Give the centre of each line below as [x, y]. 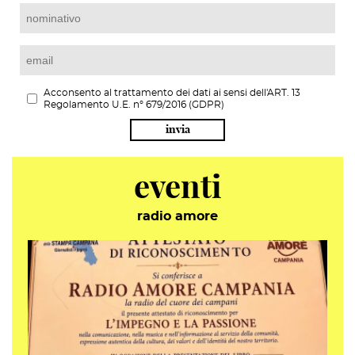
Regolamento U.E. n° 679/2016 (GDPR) [134, 105]
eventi [177, 189]
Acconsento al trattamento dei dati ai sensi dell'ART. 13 [172, 93]
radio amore [177, 217]
